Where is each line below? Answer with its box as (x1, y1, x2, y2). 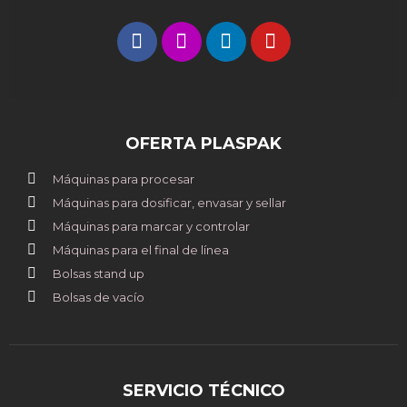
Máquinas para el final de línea (53, 242, 229, 257)
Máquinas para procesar (53, 171, 194, 186)
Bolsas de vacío (53, 289, 144, 304)
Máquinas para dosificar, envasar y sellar (53, 194, 286, 210)
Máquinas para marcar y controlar (53, 218, 250, 233)
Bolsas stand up (53, 265, 144, 281)
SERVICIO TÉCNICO (122, 380, 285, 401)
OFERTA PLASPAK (125, 133, 282, 154)
